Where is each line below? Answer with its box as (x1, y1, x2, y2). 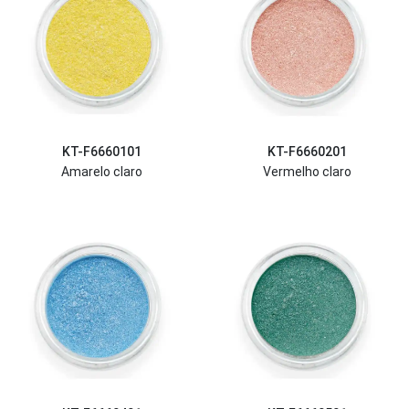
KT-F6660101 (62, 143, 142, 159)
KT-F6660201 (267, 143, 347, 159)
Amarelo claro (61, 164, 142, 180)
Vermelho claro (263, 164, 351, 180)
